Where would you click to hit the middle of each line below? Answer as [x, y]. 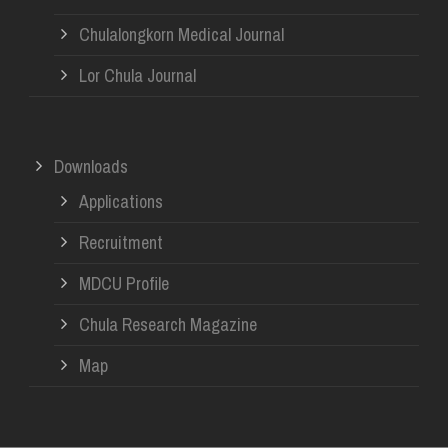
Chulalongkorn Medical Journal [181, 34]
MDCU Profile [124, 283]
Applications [121, 201]
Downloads [91, 166]
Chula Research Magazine [168, 324]
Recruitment [121, 242]
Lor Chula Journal [137, 75]
